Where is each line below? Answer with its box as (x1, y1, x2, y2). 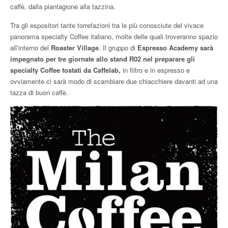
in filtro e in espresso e (121, 65, 190, 75)
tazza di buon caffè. (10, 88, 68, 98)
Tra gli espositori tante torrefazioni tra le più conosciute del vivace (10, 20, 204, 31)
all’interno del (10, 43, 51, 53)
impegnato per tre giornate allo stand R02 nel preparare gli (10, 54, 195, 64)
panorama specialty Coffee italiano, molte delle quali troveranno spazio (10, 32, 218, 42)
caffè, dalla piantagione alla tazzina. (10, 2, 116, 12)
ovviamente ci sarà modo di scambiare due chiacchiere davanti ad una (10, 76, 218, 87)
